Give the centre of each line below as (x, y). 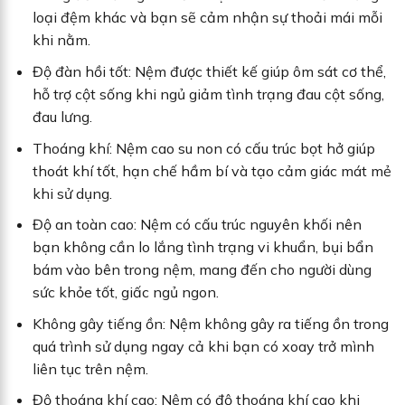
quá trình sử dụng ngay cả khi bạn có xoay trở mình (203, 346)
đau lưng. (64, 116)
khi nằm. (61, 40)
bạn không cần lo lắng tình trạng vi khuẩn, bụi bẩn (202, 247)
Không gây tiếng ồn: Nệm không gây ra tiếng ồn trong (210, 323)
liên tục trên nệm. (90, 368)
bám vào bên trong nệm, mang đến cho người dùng (202, 270)
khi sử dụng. (72, 193)
